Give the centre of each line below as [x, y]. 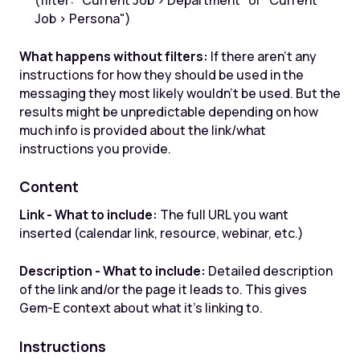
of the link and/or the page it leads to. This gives [163, 289]
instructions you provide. [95, 148]
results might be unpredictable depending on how [168, 111]
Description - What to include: [112, 270]
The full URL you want [223, 215]
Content [49, 187]
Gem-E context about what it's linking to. [141, 307]
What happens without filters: [113, 56]
